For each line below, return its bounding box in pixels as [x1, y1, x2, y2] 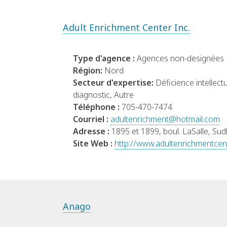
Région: [73, 65, 104, 77]
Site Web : [73, 138, 115, 149]
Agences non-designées [137, 53, 224, 64]
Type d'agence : [73, 53, 137, 64]
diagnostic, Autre [73, 89, 134, 101]
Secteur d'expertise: [73, 77, 156, 89]
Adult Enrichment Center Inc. [63, 21, 190, 34]
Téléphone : [73, 101, 122, 113]
